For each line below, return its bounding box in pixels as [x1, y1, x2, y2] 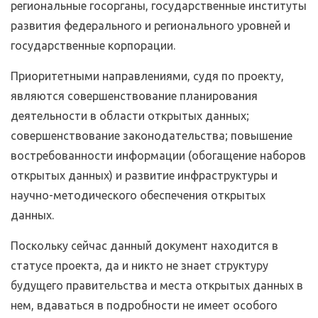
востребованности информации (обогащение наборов [11, 149, 306, 163]
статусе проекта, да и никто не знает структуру [11, 259, 268, 273]
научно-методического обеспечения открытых [11, 189, 265, 202]
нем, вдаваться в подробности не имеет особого [11, 299, 278, 312]
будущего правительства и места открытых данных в [11, 279, 303, 292]
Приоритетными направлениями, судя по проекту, [11, 70, 284, 83]
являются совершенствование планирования [11, 89, 258, 103]
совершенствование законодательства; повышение [11, 129, 292, 143]
